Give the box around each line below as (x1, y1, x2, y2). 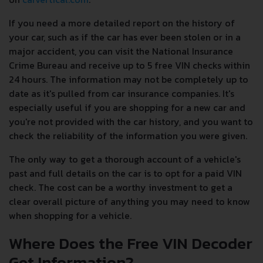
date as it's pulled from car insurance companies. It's (9, 86, 234, 100)
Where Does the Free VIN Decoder (9, 231, 252, 255)
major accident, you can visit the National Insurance (9, 44, 233, 58)
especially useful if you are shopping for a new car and (9, 100, 245, 114)
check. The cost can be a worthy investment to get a (9, 180, 232, 194)
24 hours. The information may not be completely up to (9, 72, 248, 86)
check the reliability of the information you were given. (9, 129, 247, 143)
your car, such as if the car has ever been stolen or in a (9, 30, 241, 44)
